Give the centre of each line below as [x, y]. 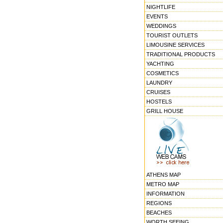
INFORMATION [166, 194]
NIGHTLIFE [161, 7]
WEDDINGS [161, 26]
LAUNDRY [159, 83]
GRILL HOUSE [165, 111]
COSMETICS [163, 73]
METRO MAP [163, 184]
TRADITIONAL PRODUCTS [181, 54]
